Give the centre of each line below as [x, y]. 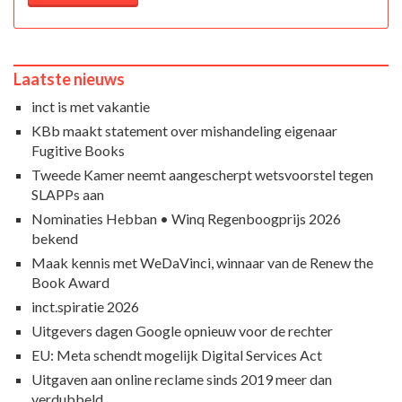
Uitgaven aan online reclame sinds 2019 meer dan [182, 379]
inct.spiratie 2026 [85, 306]
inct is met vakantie [91, 106]
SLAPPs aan [68, 194]
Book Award [70, 282]
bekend [55, 238]
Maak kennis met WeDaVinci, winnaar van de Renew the [202, 262]
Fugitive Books [78, 150]
